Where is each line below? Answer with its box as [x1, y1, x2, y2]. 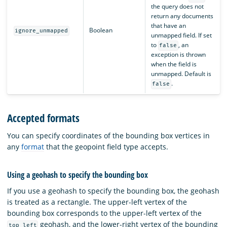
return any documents [150, 12, 213, 21]
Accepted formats [7, 110, 80, 125]
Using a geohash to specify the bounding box [7, 169, 148, 180]
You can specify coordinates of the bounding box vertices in [7, 131, 210, 141]
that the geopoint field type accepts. [44, 142, 168, 152]
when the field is [150, 60, 197, 69]
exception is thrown [150, 50, 206, 59]
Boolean [89, 26, 112, 35]
